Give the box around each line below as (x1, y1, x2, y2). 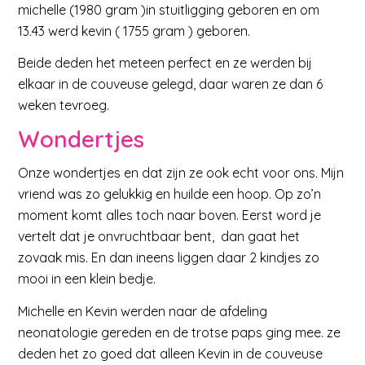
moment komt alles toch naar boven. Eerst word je (18, 207, 322, 224)
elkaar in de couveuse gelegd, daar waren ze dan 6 (18, 76, 323, 93)
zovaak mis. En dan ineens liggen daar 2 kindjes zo (18, 249, 320, 266)
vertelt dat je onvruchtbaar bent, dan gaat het (18, 228, 301, 245)
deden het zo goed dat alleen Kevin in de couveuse (18, 345, 323, 362)
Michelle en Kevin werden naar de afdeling (18, 303, 268, 319)
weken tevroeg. (18, 97, 110, 114)
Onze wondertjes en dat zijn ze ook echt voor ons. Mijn (18, 165, 345, 182)
